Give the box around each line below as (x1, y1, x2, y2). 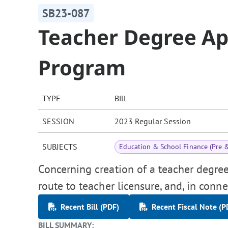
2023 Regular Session (115, 116, 191, 127)
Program (38, 53, 126, 82)
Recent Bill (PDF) (61, 202, 119, 212)
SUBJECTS (42, 141, 77, 152)
